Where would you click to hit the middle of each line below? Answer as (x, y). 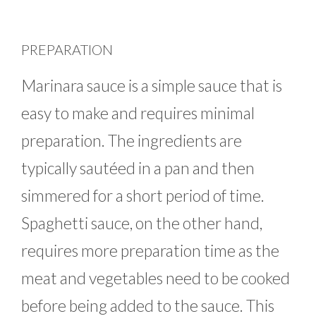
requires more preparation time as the (150, 250)
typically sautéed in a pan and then (138, 168)
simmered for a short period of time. (143, 195)
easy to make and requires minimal (138, 113)
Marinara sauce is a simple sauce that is (152, 85)
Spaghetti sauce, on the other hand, (142, 223)
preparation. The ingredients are (132, 140)
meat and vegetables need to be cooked (156, 278)
